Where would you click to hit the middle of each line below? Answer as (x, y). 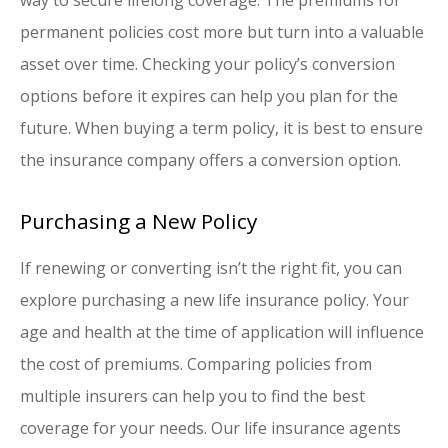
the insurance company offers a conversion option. (210, 159)
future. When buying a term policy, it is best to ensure (221, 127)
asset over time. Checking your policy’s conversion (207, 63)
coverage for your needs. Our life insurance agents (210, 428)
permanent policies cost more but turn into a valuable (222, 31)
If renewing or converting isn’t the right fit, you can (211, 268)
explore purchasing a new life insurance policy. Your (214, 300)
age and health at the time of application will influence (222, 332)
